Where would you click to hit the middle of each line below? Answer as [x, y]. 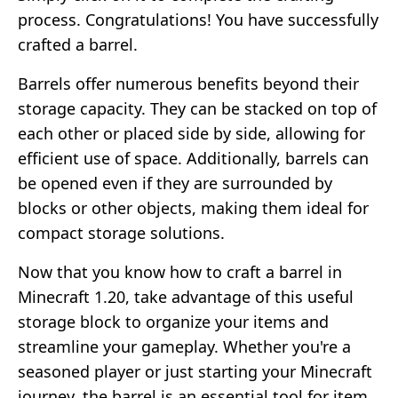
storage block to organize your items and [173, 321]
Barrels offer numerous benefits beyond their [188, 83]
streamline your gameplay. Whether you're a [184, 346]
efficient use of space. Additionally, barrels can [193, 158]
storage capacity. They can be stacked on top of [197, 108]
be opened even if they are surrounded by [175, 183]
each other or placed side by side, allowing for [191, 133]
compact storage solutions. [121, 232]
